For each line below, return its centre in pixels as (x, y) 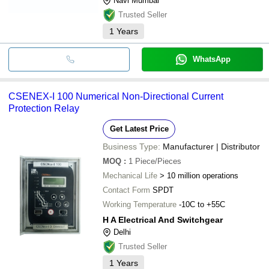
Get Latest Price (139, 128)
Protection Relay (44, 108)
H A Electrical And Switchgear (163, 219)
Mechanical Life (130, 175)
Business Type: (131, 146)
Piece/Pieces (158, 161)
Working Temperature (140, 204)
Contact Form (126, 190)
